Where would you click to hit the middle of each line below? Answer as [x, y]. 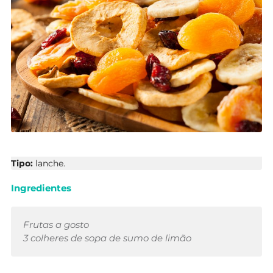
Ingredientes [41, 188]
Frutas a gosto [56, 225]
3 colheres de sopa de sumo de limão [107, 238]
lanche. [50, 164]
